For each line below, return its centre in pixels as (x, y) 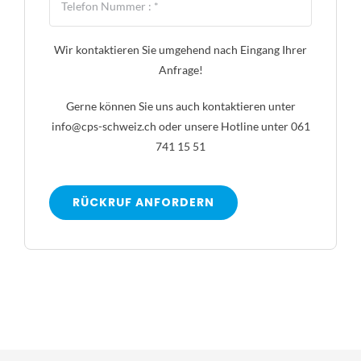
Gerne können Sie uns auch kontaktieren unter (180, 106)
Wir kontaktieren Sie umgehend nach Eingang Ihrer (180, 49)
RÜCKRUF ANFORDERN (143, 202)
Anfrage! (180, 69)
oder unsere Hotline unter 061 (233, 126)
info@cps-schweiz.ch (104, 126)
